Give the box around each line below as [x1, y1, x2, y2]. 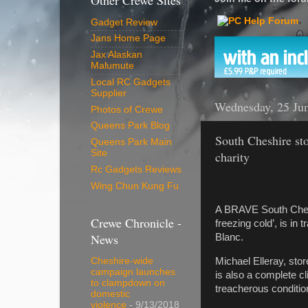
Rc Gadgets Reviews [91, 164, 181, 175]
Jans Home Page [91, 33, 166, 44]
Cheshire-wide [91, 256, 153, 267]
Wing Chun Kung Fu [91, 180, 179, 191]
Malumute [91, 60, 134, 71]
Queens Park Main [91, 137, 172, 148]
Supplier [91, 87, 126, 98]
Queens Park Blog [91, 120, 170, 131]
